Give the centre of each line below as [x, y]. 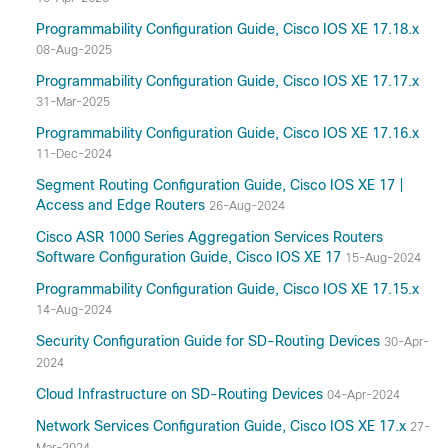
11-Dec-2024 [74, 154]
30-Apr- [406, 342]
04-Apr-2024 [363, 395]
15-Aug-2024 [383, 258]
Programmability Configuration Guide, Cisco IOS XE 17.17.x [227, 81]
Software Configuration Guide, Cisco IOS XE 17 [190, 257]
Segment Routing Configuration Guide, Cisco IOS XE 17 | [220, 185]
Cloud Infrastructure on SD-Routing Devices [181, 394]
